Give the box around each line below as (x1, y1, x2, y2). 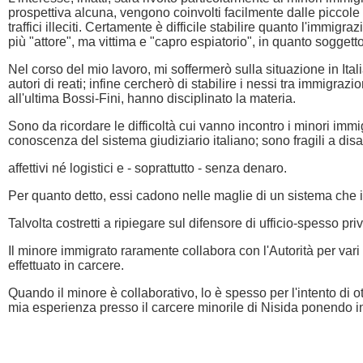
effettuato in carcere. (8, 258, 124, 273)
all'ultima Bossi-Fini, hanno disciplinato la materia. (8, 92, 296, 106)
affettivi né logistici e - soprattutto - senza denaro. (8, 161, 287, 176)
